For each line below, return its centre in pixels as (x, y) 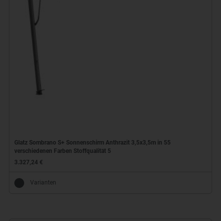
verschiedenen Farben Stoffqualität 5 (62, 151)
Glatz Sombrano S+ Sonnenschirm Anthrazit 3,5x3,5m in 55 (92, 143)
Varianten (43, 183)
